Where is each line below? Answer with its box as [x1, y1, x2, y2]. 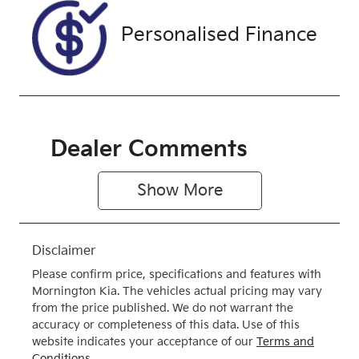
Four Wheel [65, 38, 133, 54]
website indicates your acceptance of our [32, 335, 253, 349]
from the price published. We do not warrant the [32, 301, 293, 316]
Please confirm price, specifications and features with [32, 268, 321, 282]
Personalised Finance [121, 22, 317, 46]
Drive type [65, 18, 127, 34]
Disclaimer [32, 244, 95, 260]
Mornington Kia [32, 284, 117, 299]
